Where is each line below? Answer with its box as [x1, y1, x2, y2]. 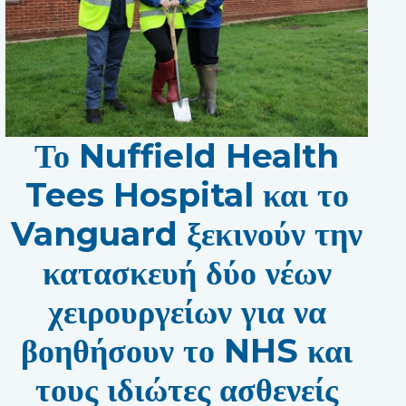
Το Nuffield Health [34, 135, 339, 176]
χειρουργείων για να [47, 291, 326, 332]
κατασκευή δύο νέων [42, 252, 332, 293]
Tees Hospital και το [24, 174, 349, 215]
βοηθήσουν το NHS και [21, 330, 353, 371]
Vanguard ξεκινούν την [11, 213, 362, 254]
